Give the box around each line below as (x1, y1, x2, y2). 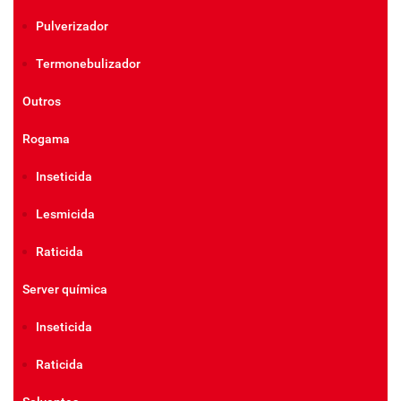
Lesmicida (36, 207, 95, 221)
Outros (22, 94, 61, 108)
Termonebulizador (36, 56, 141, 71)
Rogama (22, 132, 70, 146)
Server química (22, 282, 107, 296)
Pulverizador (36, 19, 108, 33)
